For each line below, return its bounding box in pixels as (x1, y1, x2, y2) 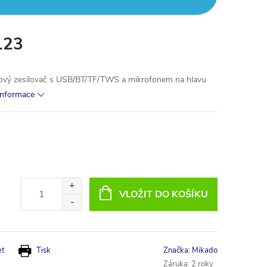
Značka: (163, 245, 192, 256)
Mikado (192, 245, 218, 256)
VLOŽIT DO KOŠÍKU (119, 188, 208, 201)
